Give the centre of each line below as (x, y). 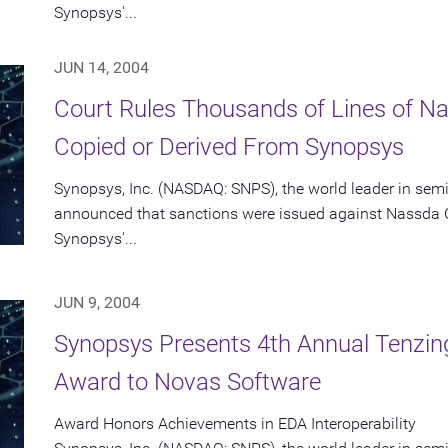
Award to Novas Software (187, 382)
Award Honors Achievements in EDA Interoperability (235, 424)
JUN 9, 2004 (97, 303)
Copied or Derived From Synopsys (229, 147)
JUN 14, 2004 (101, 68)
